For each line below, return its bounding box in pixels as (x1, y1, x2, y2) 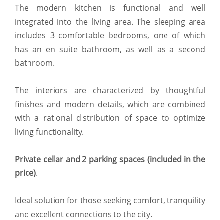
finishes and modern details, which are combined (15, 98, 205, 110)
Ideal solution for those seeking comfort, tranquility (15, 194, 205, 206)
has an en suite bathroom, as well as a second (15, 43, 205, 55)
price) (15, 167, 36, 178)
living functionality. (15, 126, 84, 137)
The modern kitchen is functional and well (15, 2, 205, 13)
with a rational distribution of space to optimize (15, 112, 205, 123)
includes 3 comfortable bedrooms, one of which (15, 29, 205, 41)
